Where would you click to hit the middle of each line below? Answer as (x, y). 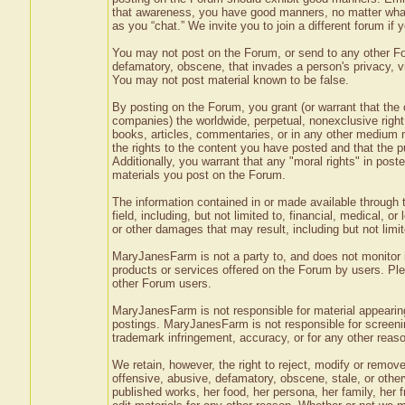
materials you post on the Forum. (198, 175)
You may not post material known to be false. (230, 80)
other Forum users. (161, 283)
